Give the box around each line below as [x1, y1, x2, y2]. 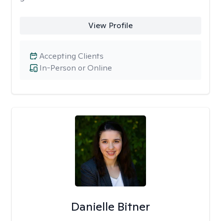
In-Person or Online [39, 63, 112, 73]
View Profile [88, 20, 133, 31]
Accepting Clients [39, 51, 104, 61]
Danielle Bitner [71, 199, 150, 214]
